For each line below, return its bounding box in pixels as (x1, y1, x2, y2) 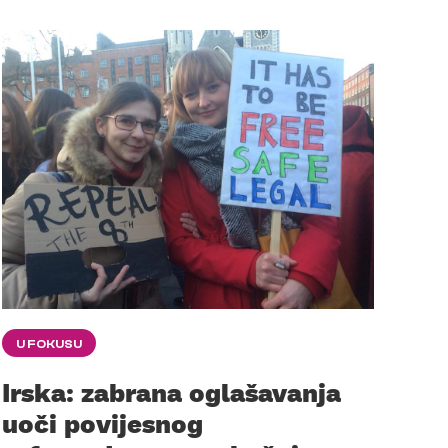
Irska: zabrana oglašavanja (2, 376, 341, 408)
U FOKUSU (16, 337, 82, 351)
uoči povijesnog (2, 407, 203, 439)
